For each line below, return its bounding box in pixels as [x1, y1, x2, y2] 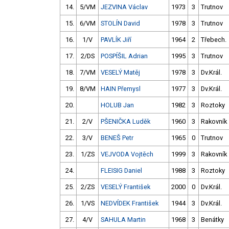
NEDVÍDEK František [101, 199, 158, 208]
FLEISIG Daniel [101, 167, 142, 175]
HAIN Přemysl [101, 85, 141, 93]
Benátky [201, 216, 224, 224]
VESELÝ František [101, 183, 150, 191]
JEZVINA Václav [101, 3, 148, 11]
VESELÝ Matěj [101, 68, 140, 77]
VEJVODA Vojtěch [101, 150, 153, 158]
